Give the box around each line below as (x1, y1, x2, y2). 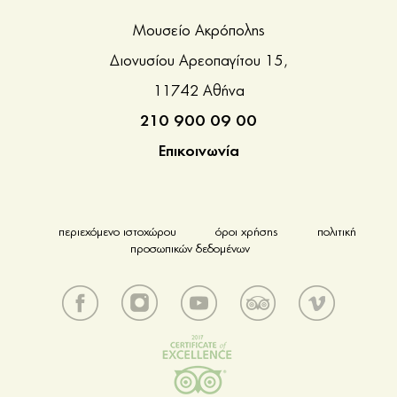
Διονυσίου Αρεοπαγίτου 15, (109, 54, 288, 69)
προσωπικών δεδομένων (129, 244, 250, 256)
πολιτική (317, 227, 356, 239)
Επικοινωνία (158, 144, 239, 160)
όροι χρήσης (215, 227, 278, 239)
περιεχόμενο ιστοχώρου (58, 227, 176, 239)
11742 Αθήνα (152, 84, 245, 99)
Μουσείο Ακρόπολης (132, 24, 265, 39)
